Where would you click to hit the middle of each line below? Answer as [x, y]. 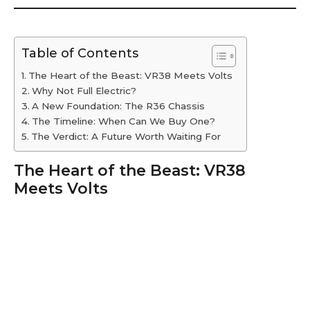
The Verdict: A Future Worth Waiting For [126, 137]
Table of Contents [80, 54]
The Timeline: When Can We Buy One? [123, 121]
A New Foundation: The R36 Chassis [118, 106]
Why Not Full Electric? [84, 91]
